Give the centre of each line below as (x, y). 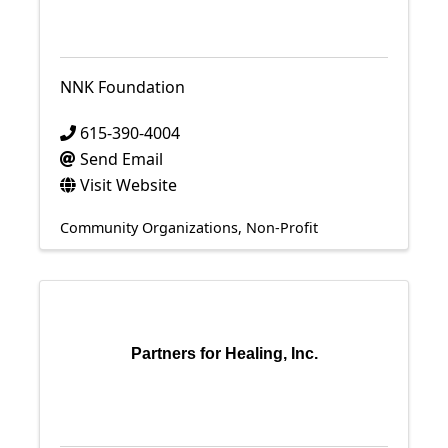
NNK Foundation (122, 87)
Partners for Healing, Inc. (224, 353)
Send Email (121, 159)
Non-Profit (282, 227)
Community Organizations (149, 227)
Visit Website (128, 185)
